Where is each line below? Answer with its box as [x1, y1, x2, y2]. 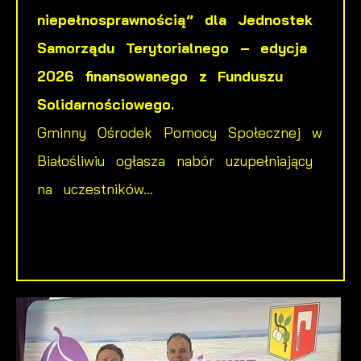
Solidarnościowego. [37, 94, 174, 113]
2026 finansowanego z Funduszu [37, 66, 284, 85]
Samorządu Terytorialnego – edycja [37, 38, 308, 56]
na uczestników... [37, 179, 153, 197]
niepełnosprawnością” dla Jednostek [37, 10, 313, 28]
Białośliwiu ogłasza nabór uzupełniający [37, 151, 313, 169]
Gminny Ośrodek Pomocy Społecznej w [37, 122, 322, 141]
